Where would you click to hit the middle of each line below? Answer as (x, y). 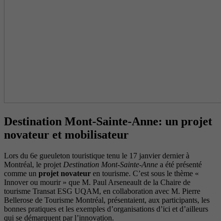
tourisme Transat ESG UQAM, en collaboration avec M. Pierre (102, 191)
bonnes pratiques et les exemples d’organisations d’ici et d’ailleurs (106, 209)
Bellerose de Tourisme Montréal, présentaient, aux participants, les (107, 200)
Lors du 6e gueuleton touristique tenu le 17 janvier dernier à (97, 155)
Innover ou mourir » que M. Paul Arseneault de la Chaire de (97, 182)
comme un (21, 173)
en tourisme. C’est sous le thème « (145, 173)
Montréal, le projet (34, 164)
